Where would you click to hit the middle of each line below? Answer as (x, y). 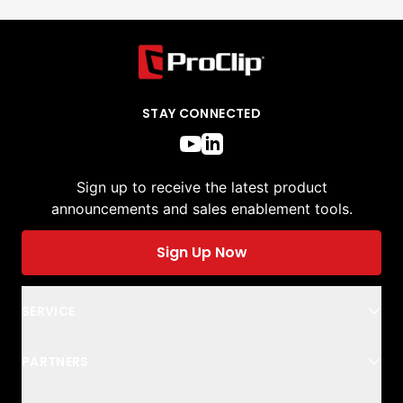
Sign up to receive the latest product (201, 188)
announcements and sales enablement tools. (201, 209)
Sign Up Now (201, 253)
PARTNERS (55, 362)
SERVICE (49, 312)
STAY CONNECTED (201, 114)
